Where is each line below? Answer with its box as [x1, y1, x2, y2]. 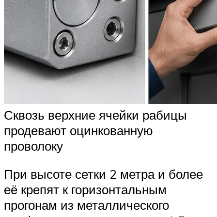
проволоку [4, 138, 63, 154]
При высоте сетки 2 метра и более [4, 166, 203, 182]
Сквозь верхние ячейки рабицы [4, 107, 187, 123]
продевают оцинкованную [4, 122, 153, 138]
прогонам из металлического [4, 197, 169, 213]
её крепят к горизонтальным [4, 181, 167, 197]
